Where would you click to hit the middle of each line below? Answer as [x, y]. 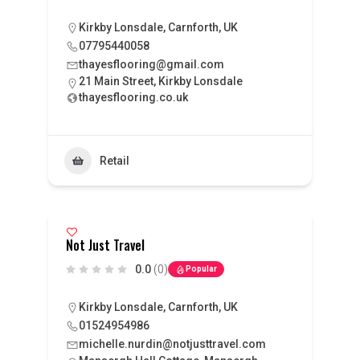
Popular [201, 269]
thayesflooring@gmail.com [151, 64]
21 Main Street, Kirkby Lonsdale [160, 81]
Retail [114, 160]
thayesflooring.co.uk [133, 97]
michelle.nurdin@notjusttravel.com [172, 344]
